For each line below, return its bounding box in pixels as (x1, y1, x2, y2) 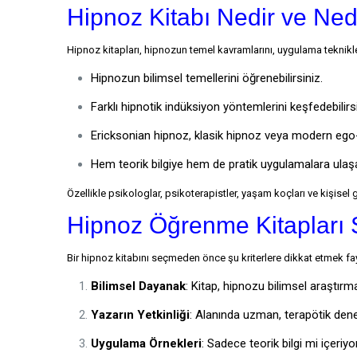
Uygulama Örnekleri (91, 336, 202, 351)
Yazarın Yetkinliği (91, 308, 190, 322)
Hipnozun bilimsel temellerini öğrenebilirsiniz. (91, 71, 323, 85)
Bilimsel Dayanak (91, 279, 186, 293)
